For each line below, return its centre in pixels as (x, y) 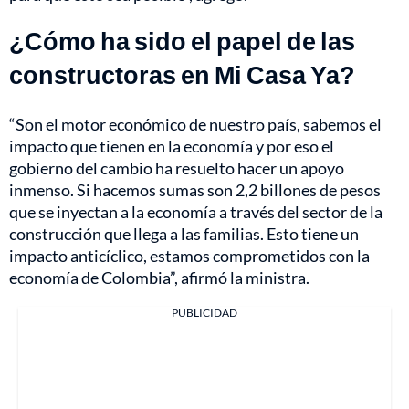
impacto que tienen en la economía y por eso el (172, 146)
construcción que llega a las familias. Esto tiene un (184, 233)
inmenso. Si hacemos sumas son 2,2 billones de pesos (195, 189)
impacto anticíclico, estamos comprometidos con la (189, 255)
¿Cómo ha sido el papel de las (182, 40)
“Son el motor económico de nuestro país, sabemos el (195, 124)
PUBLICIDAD (204, 312)
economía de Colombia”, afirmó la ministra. (159, 277)
